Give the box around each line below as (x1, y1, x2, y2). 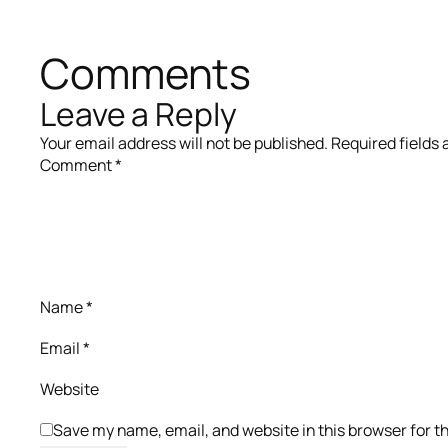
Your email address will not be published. (40, 131, 328, 154)
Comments (40, 44, 252, 102)
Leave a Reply (40, 91, 237, 136)
